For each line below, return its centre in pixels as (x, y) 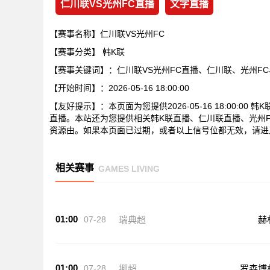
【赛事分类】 (76, 52)
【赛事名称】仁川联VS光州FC (107, 34)
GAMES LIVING (129, 168)
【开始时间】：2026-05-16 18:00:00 (119, 88)
